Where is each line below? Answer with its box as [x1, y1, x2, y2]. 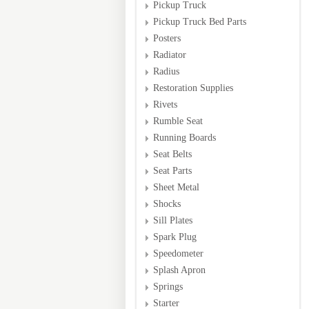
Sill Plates [153, 215, 192, 226]
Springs [153, 281, 183, 292]
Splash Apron [153, 265, 206, 275]
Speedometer [153, 248, 203, 259]
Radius [153, 66, 179, 77]
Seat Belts [153, 149, 192, 159]
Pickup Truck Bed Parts [153, 17, 246, 27]
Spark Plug [153, 232, 197, 242]
